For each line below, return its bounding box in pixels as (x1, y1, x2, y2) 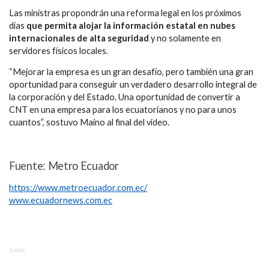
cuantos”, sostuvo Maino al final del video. (9, 117, 169, 128)
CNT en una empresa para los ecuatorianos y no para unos (9, 104, 237, 115)
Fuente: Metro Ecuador (9, 159, 119, 172)
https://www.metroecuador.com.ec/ (9, 182, 147, 193)
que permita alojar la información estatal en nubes (26, 20, 235, 31)
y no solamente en (149, 32, 221, 43)
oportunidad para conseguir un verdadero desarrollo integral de (9, 79, 257, 90)
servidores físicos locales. (9, 45, 108, 56)
